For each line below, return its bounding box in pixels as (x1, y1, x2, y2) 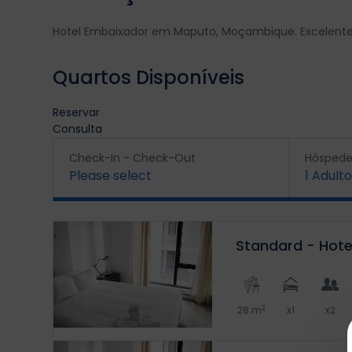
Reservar (53, 104, 100, 120)
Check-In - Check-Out (69, 150, 196, 166)
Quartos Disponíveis (53, 64, 244, 90)
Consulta (53, 121, 102, 137)
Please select (69, 167, 152, 185)
